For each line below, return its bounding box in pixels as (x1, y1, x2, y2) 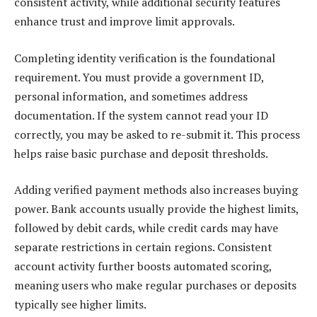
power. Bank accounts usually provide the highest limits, (14, 201, 299, 217)
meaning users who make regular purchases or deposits (14, 277, 296, 294)
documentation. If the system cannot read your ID (14, 107, 268, 123)
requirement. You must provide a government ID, (14, 69, 264, 85)
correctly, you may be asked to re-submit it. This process (14, 126, 300, 142)
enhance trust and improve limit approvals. (14, 13, 235, 30)
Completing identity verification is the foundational (14, 50, 275, 66)
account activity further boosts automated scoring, (14, 258, 272, 275)
